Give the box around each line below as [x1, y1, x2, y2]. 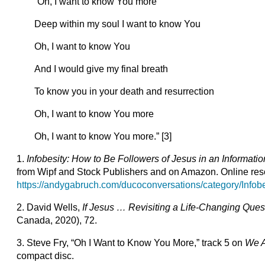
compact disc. [17, 251, 75, 261]
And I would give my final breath [34, 64, 169, 74]
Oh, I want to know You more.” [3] [34, 131, 172, 141]
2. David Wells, [17, 202, 83, 212]
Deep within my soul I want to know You [34, 19, 201, 29]
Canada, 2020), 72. [17, 215, 98, 225]
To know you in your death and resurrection [34, 86, 215, 96]
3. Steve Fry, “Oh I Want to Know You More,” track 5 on [17, 238, 245, 248]
